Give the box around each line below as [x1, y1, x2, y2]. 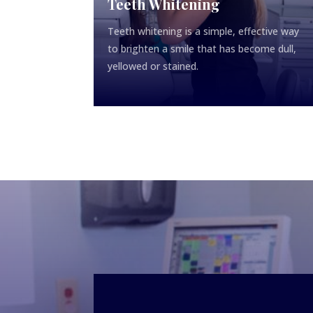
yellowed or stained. [108, 59, 199, 73]
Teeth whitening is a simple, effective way [108, 24, 300, 38]
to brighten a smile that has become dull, [108, 42, 297, 56]
